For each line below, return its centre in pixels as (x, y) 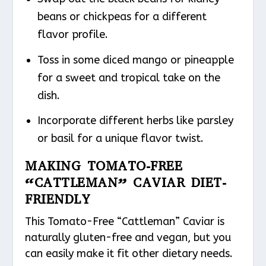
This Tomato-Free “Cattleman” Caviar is (125, 222)
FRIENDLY (58, 199)
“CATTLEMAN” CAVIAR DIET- (126, 183)
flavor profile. (72, 35)
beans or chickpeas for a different (122, 17)
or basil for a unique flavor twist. (120, 139)
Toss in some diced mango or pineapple (135, 60)
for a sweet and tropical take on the (129, 77)
